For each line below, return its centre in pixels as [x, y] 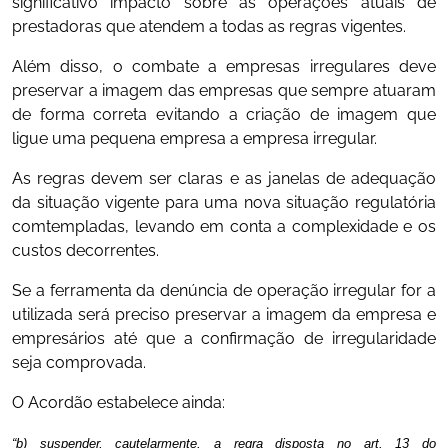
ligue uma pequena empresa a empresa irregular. [194, 138]
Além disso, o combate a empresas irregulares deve [224, 66]
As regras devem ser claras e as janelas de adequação [224, 178]
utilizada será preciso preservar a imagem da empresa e [224, 314]
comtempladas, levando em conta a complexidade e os [224, 226]
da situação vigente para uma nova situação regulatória [224, 202]
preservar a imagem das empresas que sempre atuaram [224, 90]
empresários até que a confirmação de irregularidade [224, 338]
